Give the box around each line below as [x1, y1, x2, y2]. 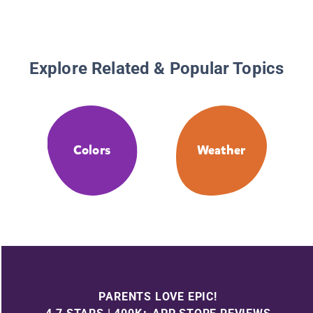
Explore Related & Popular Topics [29, 59, 284, 79]
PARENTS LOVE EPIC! [99, 289, 217, 303]
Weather [196, 142, 246, 159]
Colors [73, 142, 111, 159]
